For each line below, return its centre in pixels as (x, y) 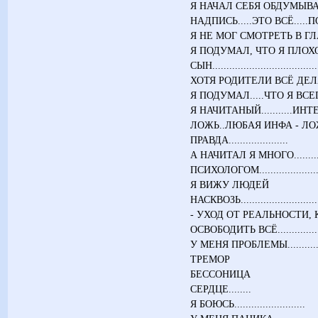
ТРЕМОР (210, 259)
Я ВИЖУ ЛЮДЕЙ (230, 184)
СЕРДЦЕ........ (221, 289)
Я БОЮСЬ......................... (248, 303)
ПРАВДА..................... (240, 139)
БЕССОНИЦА (221, 274)
